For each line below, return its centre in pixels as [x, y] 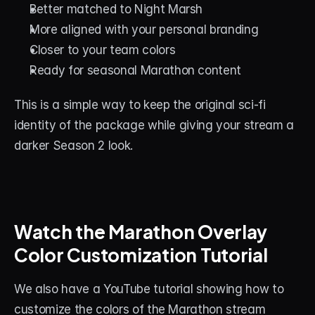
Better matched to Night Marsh [116, 9]
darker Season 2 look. [73, 146]
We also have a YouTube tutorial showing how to [149, 289]
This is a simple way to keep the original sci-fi [140, 105]
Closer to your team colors [103, 50]
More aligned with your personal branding [144, 30]
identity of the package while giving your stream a [154, 125]
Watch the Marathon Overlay [141, 230]
